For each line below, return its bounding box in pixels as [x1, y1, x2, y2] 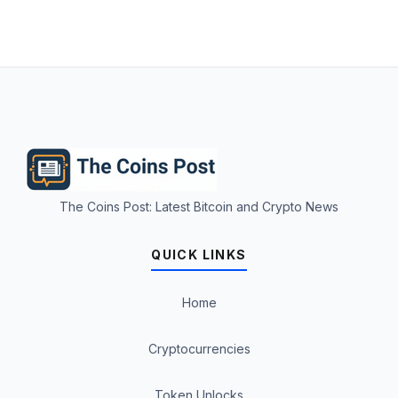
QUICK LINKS [151, 247, 247, 263]
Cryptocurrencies [147, 341, 251, 357]
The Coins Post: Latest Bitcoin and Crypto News [60, 199, 338, 215]
